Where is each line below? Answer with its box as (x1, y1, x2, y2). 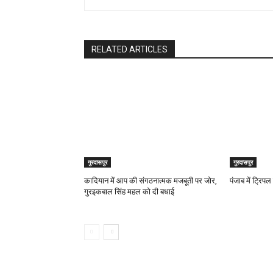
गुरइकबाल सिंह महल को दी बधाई (84, 187, 174, 197)
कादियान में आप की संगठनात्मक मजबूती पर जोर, (84, 176, 217, 186)
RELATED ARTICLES (91, 44, 168, 55)
